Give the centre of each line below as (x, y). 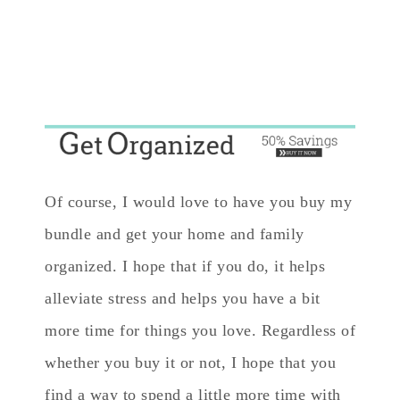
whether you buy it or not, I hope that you (190, 362)
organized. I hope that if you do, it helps (185, 266)
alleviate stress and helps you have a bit (183, 298)
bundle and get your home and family (175, 233)
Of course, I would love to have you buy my (198, 201)
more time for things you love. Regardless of (200, 330)
